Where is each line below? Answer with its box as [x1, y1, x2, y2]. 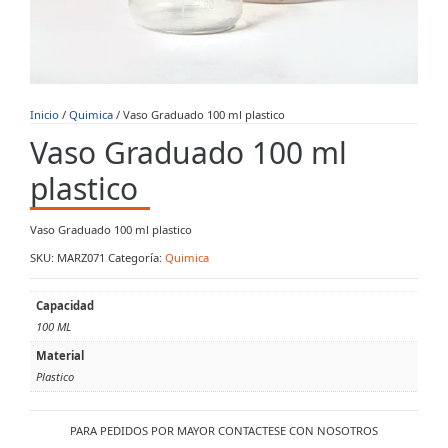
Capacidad [35, 297, 94, 313]
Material [35, 347, 84, 363]
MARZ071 [57, 250, 105, 266]
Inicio [30, 106, 59, 122]
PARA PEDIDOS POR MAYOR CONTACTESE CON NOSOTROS [70, 423, 378, 439]
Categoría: [108, 250, 165, 266]
